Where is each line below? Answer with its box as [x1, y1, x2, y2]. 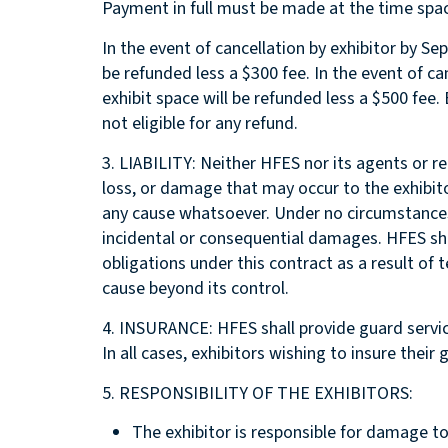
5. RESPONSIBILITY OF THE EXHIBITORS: [102, 380, 413, 406]
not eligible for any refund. [102, 110, 298, 136]
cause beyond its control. [102, 275, 289, 301]
